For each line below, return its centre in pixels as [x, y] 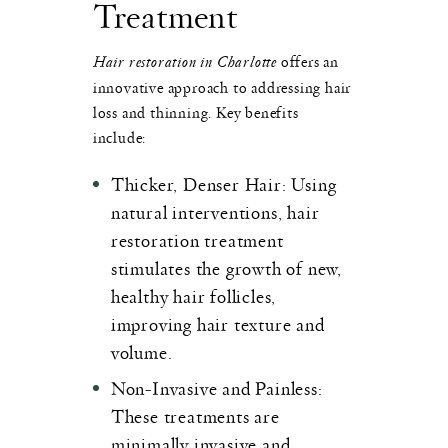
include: [119, 136]
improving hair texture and [217, 323]
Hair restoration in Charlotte [185, 62]
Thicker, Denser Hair [196, 183]
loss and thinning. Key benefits [195, 111]
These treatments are [195, 415]
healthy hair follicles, [193, 295]
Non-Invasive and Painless [214, 387]
